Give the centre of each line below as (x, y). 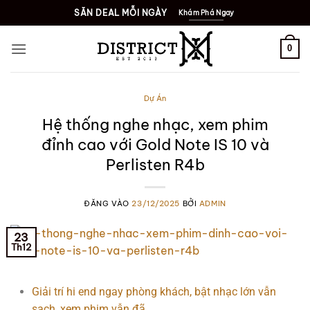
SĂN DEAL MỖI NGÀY (121, 13)
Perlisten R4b (155, 164)
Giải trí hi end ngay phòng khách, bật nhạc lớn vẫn (154, 291)
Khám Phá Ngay (206, 13)
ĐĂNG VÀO (108, 203)
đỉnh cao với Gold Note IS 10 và (155, 144)
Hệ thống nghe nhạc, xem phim (155, 124)
